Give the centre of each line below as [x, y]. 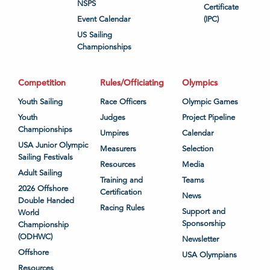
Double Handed [46, 201]
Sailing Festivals [46, 158]
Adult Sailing [40, 173]
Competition [42, 83]
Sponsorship [204, 224]
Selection [198, 149]
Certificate [221, 8]
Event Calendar [104, 20]
